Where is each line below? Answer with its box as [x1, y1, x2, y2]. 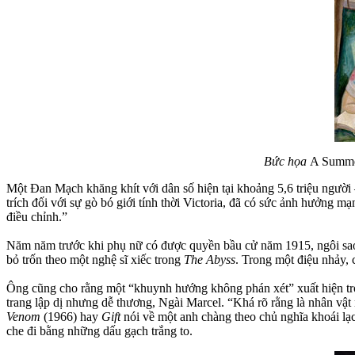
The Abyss [184, 252, 235, 266]
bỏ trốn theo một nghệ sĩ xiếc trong [6, 252, 184, 266]
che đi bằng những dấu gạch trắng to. [6, 323, 193, 338]
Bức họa [263, 154, 310, 168]
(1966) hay [40, 309, 101, 323]
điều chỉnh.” [6, 209, 67, 223]
